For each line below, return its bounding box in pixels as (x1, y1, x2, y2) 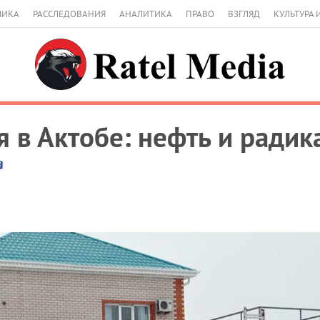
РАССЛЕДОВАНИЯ (33, 8, 106, 20)
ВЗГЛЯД (228, 8, 260, 20)
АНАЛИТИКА (119, 8, 172, 20)
